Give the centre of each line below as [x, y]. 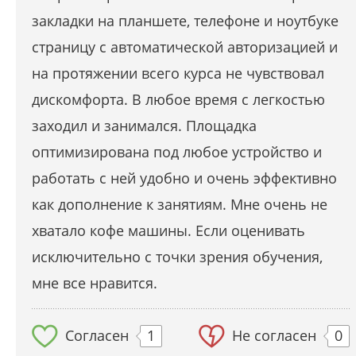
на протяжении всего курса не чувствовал [178, 74]
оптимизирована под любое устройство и [177, 152]
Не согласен [274, 336]
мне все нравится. [95, 283]
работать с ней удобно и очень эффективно [184, 178]
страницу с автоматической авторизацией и [185, 47]
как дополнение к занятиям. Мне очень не [180, 205]
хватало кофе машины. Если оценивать [168, 231]
